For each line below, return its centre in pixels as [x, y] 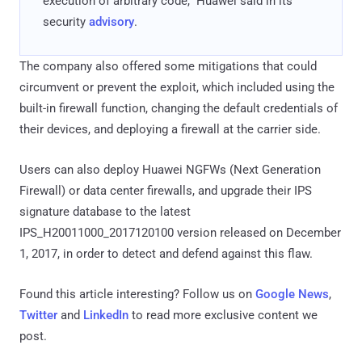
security [66, 22]
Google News [292, 295]
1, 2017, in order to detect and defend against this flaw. [166, 254]
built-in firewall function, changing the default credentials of [179, 109]
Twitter [38, 316]
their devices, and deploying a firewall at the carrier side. [170, 130]
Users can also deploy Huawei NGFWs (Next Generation [170, 170]
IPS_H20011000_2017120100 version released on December [180, 233]
